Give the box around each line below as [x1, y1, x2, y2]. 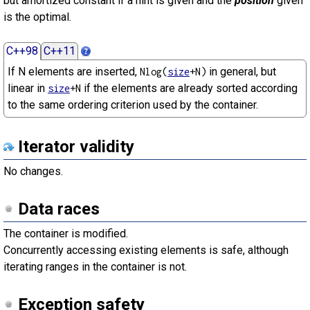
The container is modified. [3, 227, 128, 240]
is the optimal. [3, 10, 71, 24]
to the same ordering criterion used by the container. [8, 98, 258, 111]
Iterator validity [18, 137, 134, 156]
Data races [18, 199, 100, 219]
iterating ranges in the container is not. [3, 260, 187, 273]
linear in [8, 82, 48, 95]
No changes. [3, 165, 63, 178]
